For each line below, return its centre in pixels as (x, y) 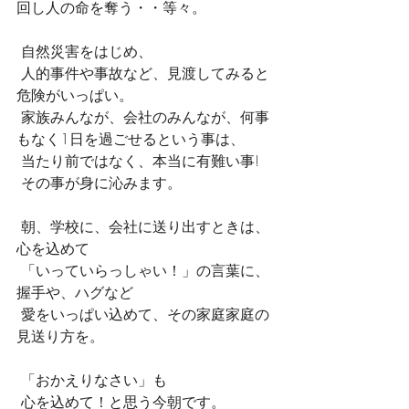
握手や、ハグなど (75, 292)
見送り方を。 (60, 336)
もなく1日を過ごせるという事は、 (131, 139)
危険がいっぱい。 (75, 95)
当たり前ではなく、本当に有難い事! (140, 161)
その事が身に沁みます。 (101, 183)
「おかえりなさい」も (94, 380)
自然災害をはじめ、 (87, 51)
